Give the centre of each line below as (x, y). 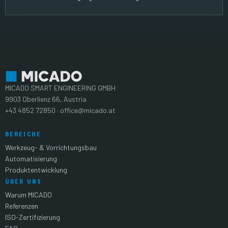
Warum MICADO (28, 195)
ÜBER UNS (23, 181)
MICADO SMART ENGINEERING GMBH (60, 88)
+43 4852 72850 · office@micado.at (60, 110)
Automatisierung (31, 159)
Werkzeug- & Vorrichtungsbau (51, 148)
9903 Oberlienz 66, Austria (46, 99)
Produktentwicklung (36, 170)
